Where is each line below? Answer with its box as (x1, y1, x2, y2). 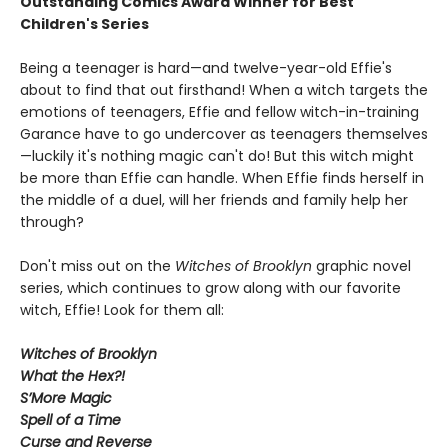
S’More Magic (20, 387, 112, 408)
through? (20, 211, 84, 232)
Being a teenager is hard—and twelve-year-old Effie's (20, 57, 392, 78)
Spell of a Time (20, 409, 121, 430)
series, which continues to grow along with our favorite (20, 277, 401, 298)
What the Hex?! (20, 365, 125, 386)
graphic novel (316, 255, 411, 276)
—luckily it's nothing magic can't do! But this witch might (20, 145, 414, 166)
